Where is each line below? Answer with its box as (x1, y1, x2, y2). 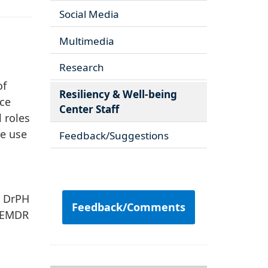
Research (59, 60, 104, 75)
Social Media (59, 7, 119, 22)
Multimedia (59, 33, 114, 48)
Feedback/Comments (71, 200, 185, 215)
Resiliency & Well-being (59, 87, 177, 101)
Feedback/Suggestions (59, 129, 169, 143)
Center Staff (59, 102, 119, 116)
